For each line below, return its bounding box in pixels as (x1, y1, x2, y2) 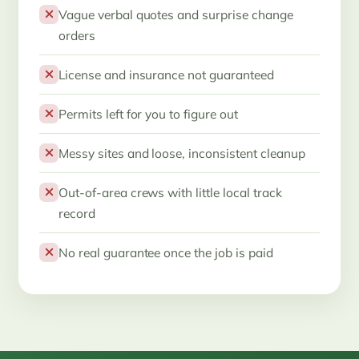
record (58, 204, 95, 221)
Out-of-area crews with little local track (58, 184, 282, 200)
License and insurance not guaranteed (58, 66, 274, 83)
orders (58, 26, 95, 43)
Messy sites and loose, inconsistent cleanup (58, 144, 305, 161)
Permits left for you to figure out (58, 105, 238, 122)
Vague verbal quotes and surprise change (58, 6, 293, 22)
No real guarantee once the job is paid (58, 244, 273, 260)
